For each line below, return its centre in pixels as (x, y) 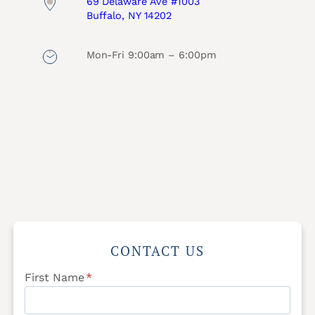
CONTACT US (157, 250)
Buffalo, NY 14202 (129, 16)
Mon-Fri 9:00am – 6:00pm (151, 56)
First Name (54, 277)
